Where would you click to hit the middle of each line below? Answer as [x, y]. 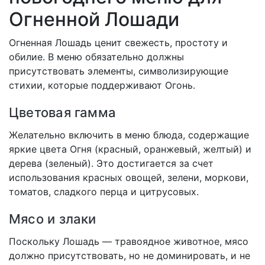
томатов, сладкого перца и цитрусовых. [104, 192]
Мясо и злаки [53, 219]
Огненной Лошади [94, 20]
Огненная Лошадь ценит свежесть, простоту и [118, 43]
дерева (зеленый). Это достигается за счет [111, 164]
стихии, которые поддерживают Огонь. [102, 85]
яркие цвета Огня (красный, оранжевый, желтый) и [130, 149]
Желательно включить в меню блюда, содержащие [129, 135]
